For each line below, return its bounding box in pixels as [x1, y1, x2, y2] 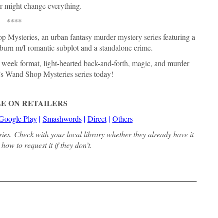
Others [112, 113, 133, 124]
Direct [87, 113, 107, 124]
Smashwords [42, 113, 82, 124]
